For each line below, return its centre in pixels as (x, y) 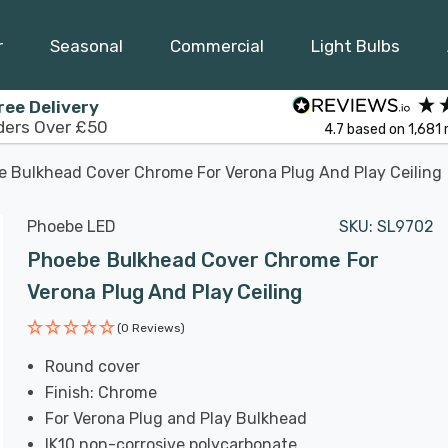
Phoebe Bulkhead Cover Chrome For (203, 260)
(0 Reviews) (151, 328)
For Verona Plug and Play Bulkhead (176, 418)
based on (377, 129)
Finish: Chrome (101, 392)
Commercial (217, 45)
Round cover (93, 366)
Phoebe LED (71, 226)
